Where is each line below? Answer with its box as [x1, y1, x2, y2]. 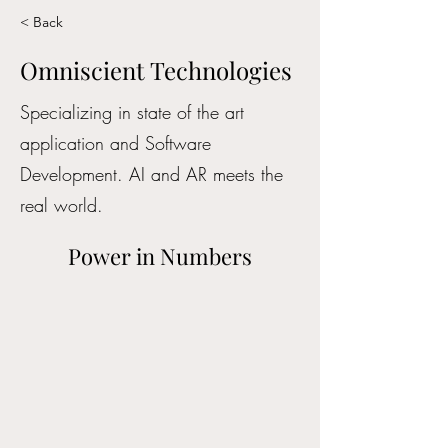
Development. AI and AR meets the [20, 162, 283, 186]
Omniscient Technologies [20, 54, 292, 86]
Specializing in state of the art [20, 100, 244, 124]
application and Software [20, 131, 211, 155]
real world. [20, 193, 103, 217]
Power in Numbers [68, 241, 252, 271]
